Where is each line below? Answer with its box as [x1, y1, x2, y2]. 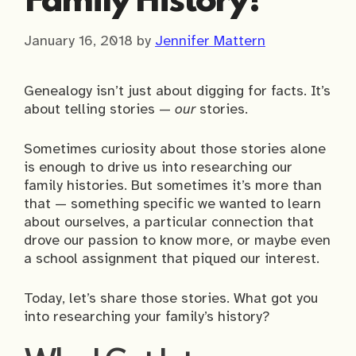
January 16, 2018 [24, 32, 133, 50]
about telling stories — [24, 100, 175, 118]
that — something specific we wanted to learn [24, 195, 321, 213]
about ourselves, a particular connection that [24, 213, 314, 231]
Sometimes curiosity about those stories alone [24, 140, 326, 158]
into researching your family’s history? [24, 308, 270, 326]
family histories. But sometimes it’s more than [24, 176, 322, 195]
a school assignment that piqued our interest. [24, 250, 319, 268]
